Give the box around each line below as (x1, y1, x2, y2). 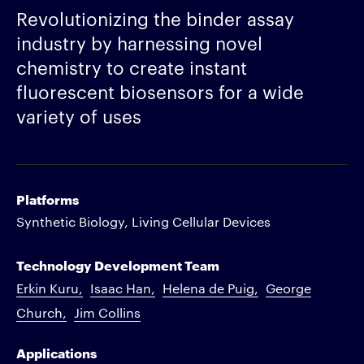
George (266, 279, 311, 297)
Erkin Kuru (16, 279, 79, 297)
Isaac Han (90, 279, 151, 297)
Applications (16, 343, 97, 362)
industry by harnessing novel (16, 30, 262, 54)
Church (16, 304, 63, 321)
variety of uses (16, 103, 141, 128)
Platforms (16, 189, 79, 208)
